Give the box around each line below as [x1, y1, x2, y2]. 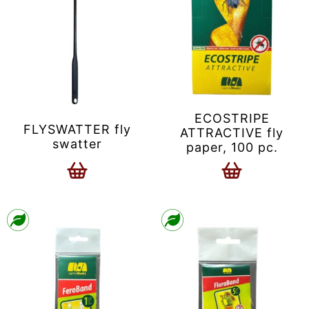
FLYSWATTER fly [23, 121, 131, 137]
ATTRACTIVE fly [180, 126, 283, 141]
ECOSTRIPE [194, 111, 270, 126]
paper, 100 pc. [186, 140, 278, 155]
